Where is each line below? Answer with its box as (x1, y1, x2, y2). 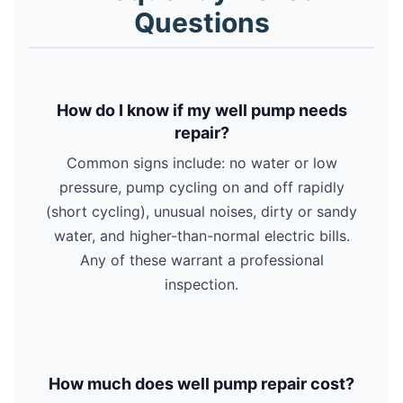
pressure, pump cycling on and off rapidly (58, 177, 345, 196)
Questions (133, 5, 270, 39)
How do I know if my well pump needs (56, 100, 347, 120)
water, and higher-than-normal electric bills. (53, 226, 350, 245)
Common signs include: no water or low (66, 153, 337, 172)
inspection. (165, 274, 238, 293)
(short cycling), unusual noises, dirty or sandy (46, 201, 357, 220)
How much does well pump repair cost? (49, 373, 354, 393)
